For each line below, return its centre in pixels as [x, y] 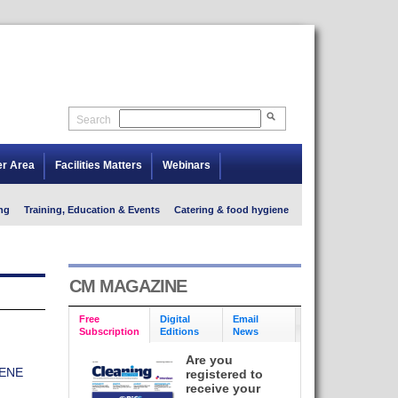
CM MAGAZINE [127, 286]
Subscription [109, 331]
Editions [179, 331]
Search [93, 120]
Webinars [186, 165]
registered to [225, 374]
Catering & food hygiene [231, 210]
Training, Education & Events [92, 210]
